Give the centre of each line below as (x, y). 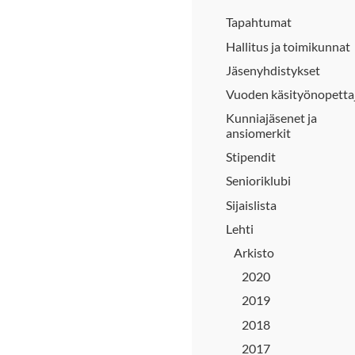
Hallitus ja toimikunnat (288, 46)
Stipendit (251, 157)
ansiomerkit (258, 133)
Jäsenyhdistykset (273, 70)
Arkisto (254, 253)
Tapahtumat (259, 22)
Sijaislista (251, 204)
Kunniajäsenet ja (271, 118)
